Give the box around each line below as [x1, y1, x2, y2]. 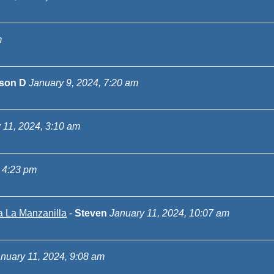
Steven [75, 208, 109, 218]
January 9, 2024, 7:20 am [29, 78, 138, 88]
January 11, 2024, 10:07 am [109, 208, 229, 218]
